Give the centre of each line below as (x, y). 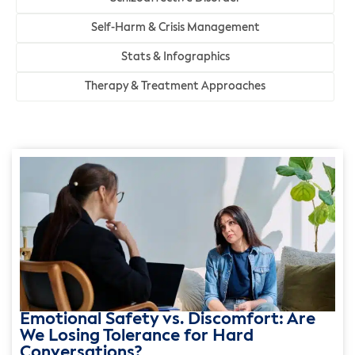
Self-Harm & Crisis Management (175, 27)
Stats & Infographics (175, 57)
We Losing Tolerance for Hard (137, 336)
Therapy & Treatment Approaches (175, 86)
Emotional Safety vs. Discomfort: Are (168, 319)
